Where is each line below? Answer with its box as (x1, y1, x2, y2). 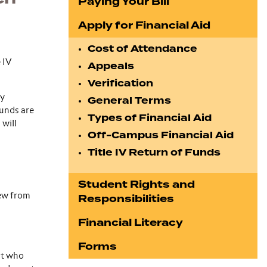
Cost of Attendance (88, 42, 198, 55)
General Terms (88, 94, 172, 107)
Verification (88, 77, 154, 90)
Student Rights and (78, 177, 195, 192)
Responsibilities (78, 191, 175, 206)
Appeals (88, 60, 135, 73)
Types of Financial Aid (88, 111, 212, 125)
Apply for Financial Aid (78, 18, 211, 33)
